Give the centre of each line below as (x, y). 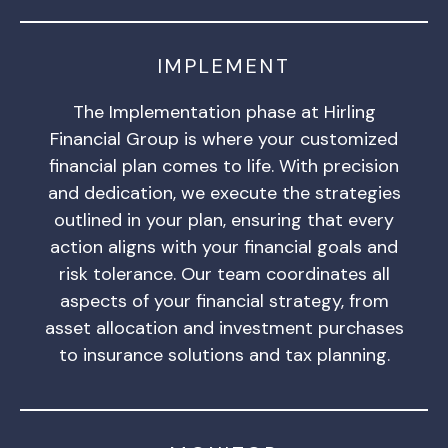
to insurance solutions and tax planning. (224, 354)
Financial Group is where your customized (224, 138)
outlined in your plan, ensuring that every (224, 219)
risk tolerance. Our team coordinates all (224, 273)
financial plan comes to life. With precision (224, 165)
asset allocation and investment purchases (224, 327)
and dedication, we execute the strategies (224, 192)
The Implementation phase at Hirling (224, 111)
